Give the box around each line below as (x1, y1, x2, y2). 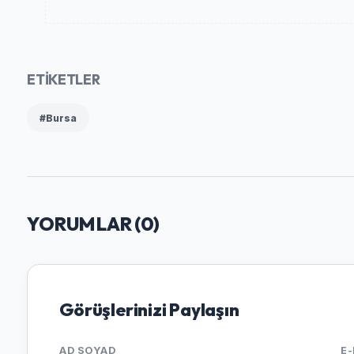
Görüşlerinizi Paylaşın (59, 299, 239, 322)
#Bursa (40, 111, 77, 124)
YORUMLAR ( (27, 212, 141, 236)
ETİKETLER (27, 70, 100, 89)
